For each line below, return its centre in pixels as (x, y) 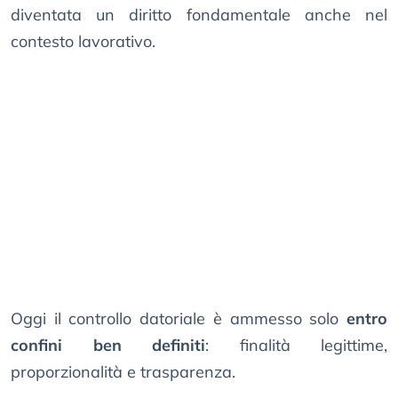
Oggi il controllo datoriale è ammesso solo (179, 319)
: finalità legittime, (296, 346)
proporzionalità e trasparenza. (123, 372)
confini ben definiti (108, 346)
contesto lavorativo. (83, 42)
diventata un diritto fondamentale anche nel (199, 15)
